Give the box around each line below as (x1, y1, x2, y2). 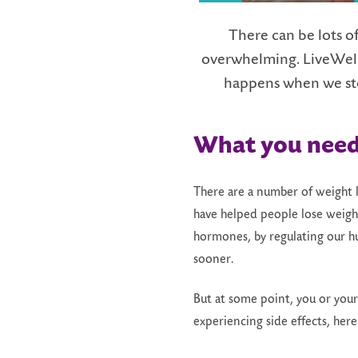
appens (233, 76, 283, 93)
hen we (294, 76, 345, 93)
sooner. (193, 253, 237, 267)
